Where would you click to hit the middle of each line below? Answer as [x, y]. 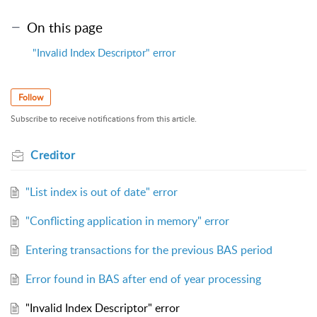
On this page [65, 28]
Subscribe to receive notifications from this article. [104, 119]
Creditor [53, 155]
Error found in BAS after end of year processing [143, 279]
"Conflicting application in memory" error [127, 221]
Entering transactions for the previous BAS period [149, 250]
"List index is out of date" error [101, 192]
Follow [31, 98]
